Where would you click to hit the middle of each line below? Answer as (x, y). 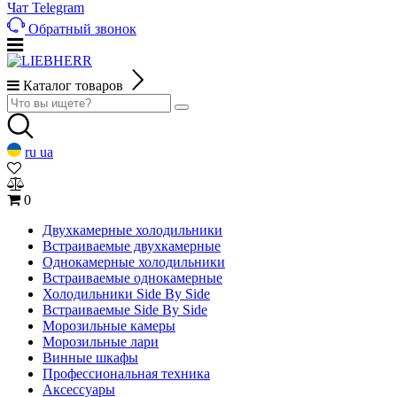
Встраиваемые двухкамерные (132, 246)
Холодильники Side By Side (126, 294)
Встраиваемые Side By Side (125, 310)
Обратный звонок (82, 29)
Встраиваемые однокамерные (132, 278)
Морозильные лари (101, 342)
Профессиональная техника (126, 374)
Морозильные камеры (109, 326)
